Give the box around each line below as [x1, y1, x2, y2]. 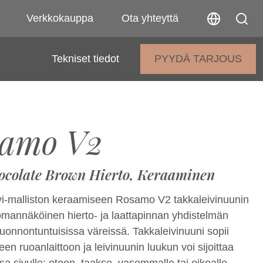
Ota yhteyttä [122, 12, 178, 24]
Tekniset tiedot [52, 53, 119, 65]
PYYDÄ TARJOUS [154, 53, 242, 65]
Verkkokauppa [26, 12, 93, 24]
